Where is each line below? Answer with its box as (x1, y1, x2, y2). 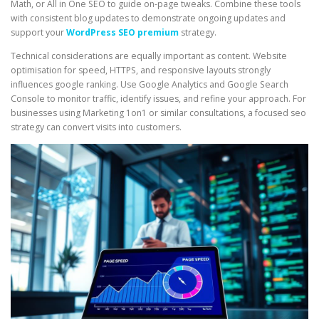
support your (11, 26, 66, 39)
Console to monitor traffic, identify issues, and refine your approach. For (11, 93, 306, 105)
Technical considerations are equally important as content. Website (11, 50, 287, 63)
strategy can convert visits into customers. (11, 121, 182, 134)
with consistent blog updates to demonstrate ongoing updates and (11, 12, 286, 25)
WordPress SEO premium (66, 26, 179, 39)
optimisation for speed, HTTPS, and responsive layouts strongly (11, 64, 271, 77)
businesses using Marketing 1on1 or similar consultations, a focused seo (11, 107, 306, 120)
